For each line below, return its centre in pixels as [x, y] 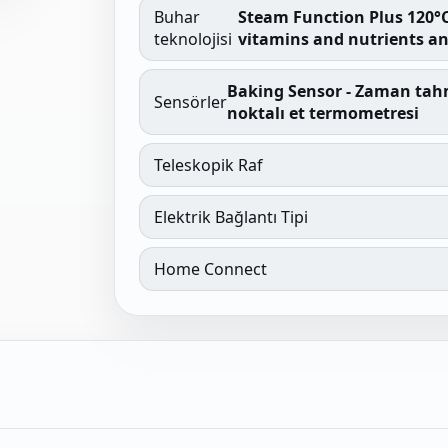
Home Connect [211, 269]
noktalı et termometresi [323, 113]
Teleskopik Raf [209, 165]
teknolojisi [193, 39]
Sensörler [191, 102]
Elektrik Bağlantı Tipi [231, 217]
